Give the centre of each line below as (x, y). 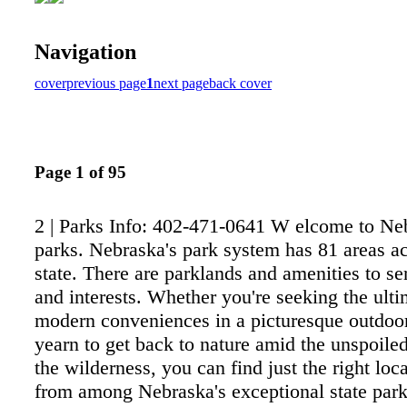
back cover (240, 83)
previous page (106, 83)
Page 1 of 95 (80, 173)
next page (181, 83)
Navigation (85, 51)
